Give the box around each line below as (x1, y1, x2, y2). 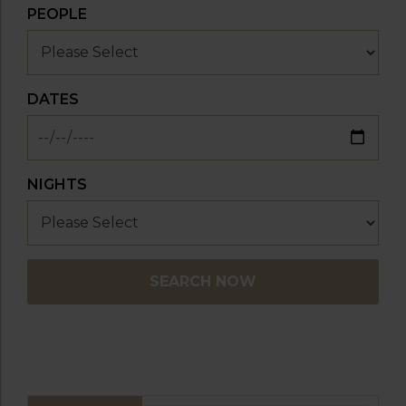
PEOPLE (27, 5, 87, 23)
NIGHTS (27, 175, 87, 193)
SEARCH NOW (150, 272, 256, 290)
